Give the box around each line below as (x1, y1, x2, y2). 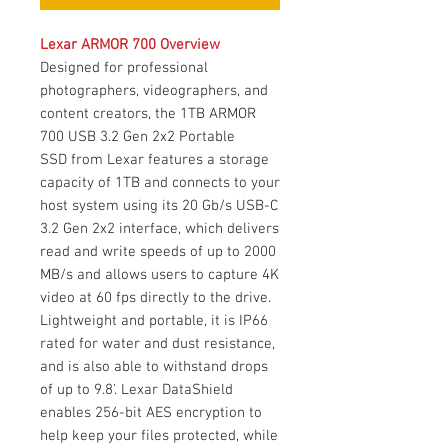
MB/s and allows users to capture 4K (40, 265, 279, 284)
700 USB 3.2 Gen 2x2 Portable (40, 127, 235, 146)
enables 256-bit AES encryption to (40, 403, 262, 422)
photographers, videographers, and (40, 81, 268, 100)
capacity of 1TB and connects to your (40, 173, 280, 192)
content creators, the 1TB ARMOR (40, 104, 256, 123)
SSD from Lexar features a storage (40, 150, 269, 169)
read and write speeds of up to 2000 (40, 242, 276, 261)
